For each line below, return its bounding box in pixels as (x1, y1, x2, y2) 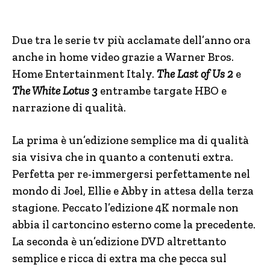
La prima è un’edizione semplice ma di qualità (12, 133, 249, 147)
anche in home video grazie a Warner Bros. (12, 50, 234, 64)
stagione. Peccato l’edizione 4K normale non (12, 201, 239, 215)
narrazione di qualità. (12, 101, 126, 115)
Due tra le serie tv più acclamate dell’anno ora (12, 33, 251, 47)
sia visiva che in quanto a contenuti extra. (12, 150, 233, 164)
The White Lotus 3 (12, 84, 100, 98)
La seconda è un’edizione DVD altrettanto (12, 234, 226, 248)
